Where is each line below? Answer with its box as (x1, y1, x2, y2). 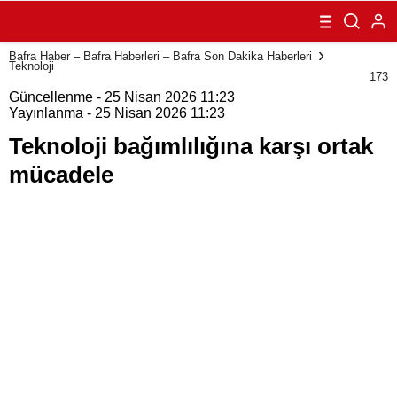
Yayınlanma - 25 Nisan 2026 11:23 (9, 105, 225, 121)
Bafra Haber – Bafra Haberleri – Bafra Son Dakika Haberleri (9, 49, 312, 63)
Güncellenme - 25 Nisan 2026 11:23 (9, 90, 235, 105)
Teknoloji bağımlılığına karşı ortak (9, 133, 373, 160)
